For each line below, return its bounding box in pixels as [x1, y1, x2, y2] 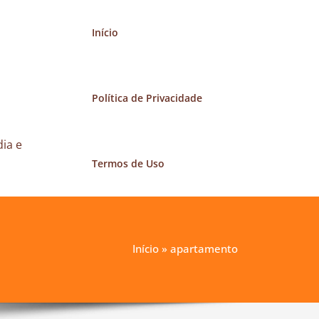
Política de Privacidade [91, 91, 202, 105]
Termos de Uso [91, 157, 164, 170]
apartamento [170, 241, 238, 256]
